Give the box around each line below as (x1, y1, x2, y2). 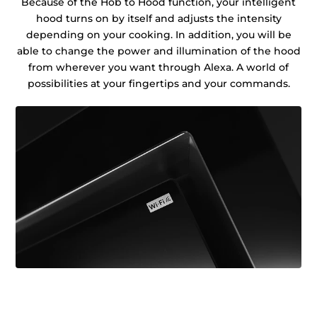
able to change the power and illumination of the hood (16, 44, 301, 57)
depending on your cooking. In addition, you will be (25, 28, 292, 41)
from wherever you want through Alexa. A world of (28, 60, 289, 74)
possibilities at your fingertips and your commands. (27, 76, 290, 90)
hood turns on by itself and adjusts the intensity (35, 11, 282, 25)
